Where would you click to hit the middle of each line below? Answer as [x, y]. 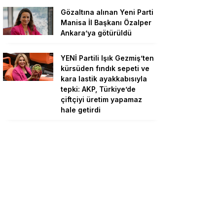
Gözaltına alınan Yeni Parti [107, 12]
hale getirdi [81, 110]
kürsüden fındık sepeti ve [105, 68]
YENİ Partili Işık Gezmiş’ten [107, 58]
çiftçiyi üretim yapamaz [101, 99]
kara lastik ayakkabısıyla [104, 79]
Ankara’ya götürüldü [96, 33]
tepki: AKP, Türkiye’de [98, 89]
